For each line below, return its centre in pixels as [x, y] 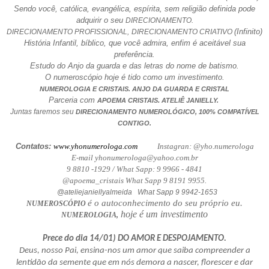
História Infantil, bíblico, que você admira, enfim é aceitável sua [134, 43]
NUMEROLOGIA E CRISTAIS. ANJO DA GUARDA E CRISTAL [134, 89]
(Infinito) [248, 32]
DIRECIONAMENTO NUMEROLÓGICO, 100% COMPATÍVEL [167, 112]
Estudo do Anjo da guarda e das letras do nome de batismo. [134, 66]
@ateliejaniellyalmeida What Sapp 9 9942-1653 [137, 192]
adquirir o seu [101, 20]
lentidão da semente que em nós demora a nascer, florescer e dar [134, 263]
